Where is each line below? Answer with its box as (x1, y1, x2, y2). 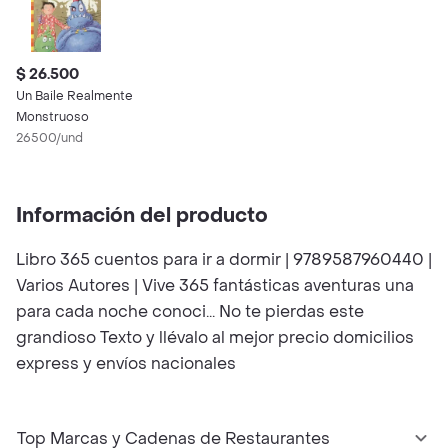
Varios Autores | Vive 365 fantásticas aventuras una (16, 275, 414, 296)
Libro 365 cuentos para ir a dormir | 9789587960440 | (16, 249, 432, 270)
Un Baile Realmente (16, 88, 133, 104)
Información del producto (16, 203, 268, 229)
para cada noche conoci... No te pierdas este (16, 301, 364, 322)
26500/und (16, 130, 83, 146)
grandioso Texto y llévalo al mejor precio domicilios (16, 327, 414, 348)
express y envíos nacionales (16, 353, 236, 374)
